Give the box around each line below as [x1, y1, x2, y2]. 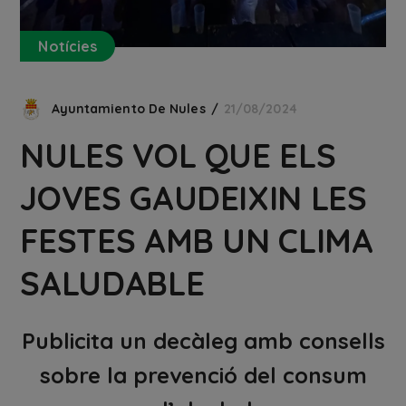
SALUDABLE [20, 262, 205, 304]
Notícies [38, 36, 98, 55]
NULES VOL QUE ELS [20, 134, 336, 176]
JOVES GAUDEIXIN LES [20, 177, 367, 218]
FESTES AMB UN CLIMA [20, 219, 373, 261]
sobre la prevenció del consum [39, 361, 367, 389]
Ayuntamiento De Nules [51, 100, 206, 117]
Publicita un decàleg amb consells [21, 326, 385, 354]
